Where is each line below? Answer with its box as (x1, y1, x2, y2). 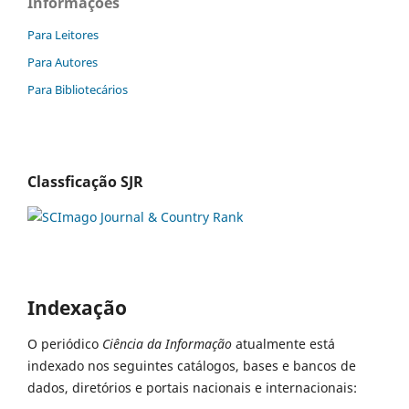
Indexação (27, 295, 127, 321)
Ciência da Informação (102, 334, 232, 352)
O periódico (27, 334, 102, 352)
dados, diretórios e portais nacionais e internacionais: (27, 378, 357, 396)
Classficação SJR (27, 172, 143, 193)
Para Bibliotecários (27, 81, 128, 99)
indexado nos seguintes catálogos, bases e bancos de (27, 356, 356, 374)
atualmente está (232, 334, 335, 352)
